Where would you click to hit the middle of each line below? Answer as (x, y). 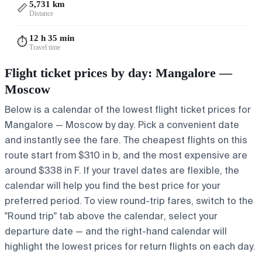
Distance (41, 13)
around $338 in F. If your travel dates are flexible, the (122, 170)
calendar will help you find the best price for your (113, 185)
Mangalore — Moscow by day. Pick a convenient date (122, 125)
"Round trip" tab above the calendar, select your (111, 216)
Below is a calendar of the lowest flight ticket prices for (128, 109)
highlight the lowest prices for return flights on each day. (130, 246)
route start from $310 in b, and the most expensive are (126, 155)
